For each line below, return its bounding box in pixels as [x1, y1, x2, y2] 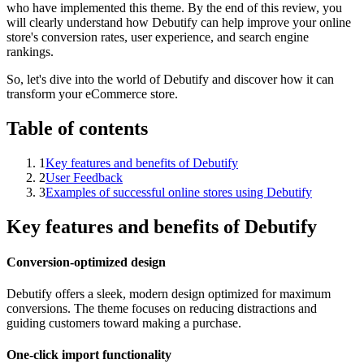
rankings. [6, 44, 54, 58]
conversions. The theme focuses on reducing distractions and [6, 301, 317, 316]
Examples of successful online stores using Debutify [45, 184, 312, 199]
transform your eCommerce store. [6, 86, 178, 101]
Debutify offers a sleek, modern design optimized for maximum [6, 287, 331, 301]
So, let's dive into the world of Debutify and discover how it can [6, 71, 334, 86]
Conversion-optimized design [6, 254, 166, 269]
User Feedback [45, 170, 123, 184]
